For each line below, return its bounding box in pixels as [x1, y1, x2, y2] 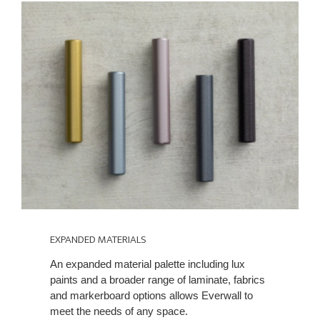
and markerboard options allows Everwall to [50, 289, 253, 302]
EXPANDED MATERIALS [50, 231, 146, 249]
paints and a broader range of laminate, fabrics [50, 274, 265, 286]
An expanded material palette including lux [50, 258, 245, 271]
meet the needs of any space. [50, 305, 188, 318]
